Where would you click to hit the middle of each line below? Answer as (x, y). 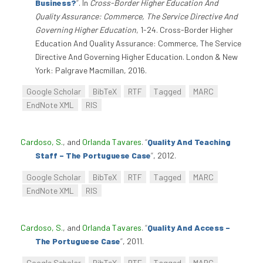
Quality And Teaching (189, 142)
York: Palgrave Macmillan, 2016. (91, 70)
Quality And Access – (189, 228)
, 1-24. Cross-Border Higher (185, 29)
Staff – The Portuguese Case (93, 156)
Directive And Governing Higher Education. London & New (136, 56)
